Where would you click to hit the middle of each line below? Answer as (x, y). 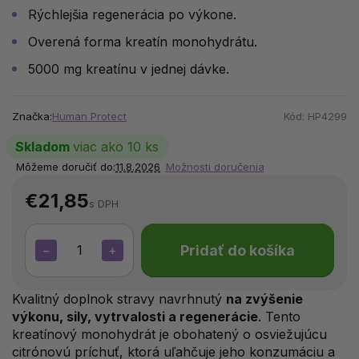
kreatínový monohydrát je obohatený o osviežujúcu (169, 334)
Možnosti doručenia (215, 166)
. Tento (279, 316)
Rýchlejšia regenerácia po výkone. (132, 14)
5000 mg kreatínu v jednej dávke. (129, 69)
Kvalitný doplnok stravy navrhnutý (119, 298)
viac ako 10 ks (116, 146)
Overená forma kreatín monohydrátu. (143, 41)
